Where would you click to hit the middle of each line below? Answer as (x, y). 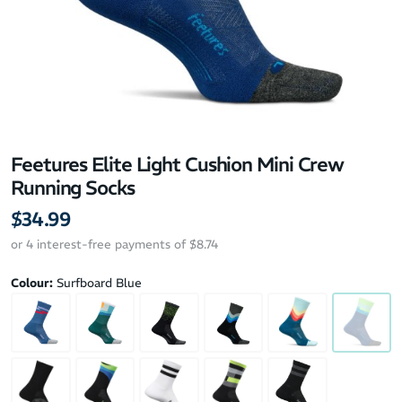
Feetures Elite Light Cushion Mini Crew (178, 164)
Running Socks (73, 188)
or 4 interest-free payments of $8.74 (114, 245)
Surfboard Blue (99, 283)
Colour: (32, 283)
